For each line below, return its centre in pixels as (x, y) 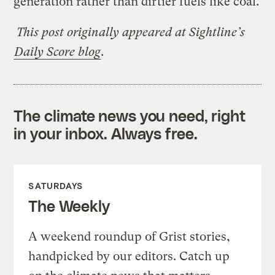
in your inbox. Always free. (106, 133)
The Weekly (69, 205)
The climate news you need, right (130, 115)
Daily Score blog (58, 52)
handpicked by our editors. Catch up (129, 256)
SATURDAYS (56, 185)
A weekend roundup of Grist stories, (130, 236)
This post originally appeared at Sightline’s (131, 32)
